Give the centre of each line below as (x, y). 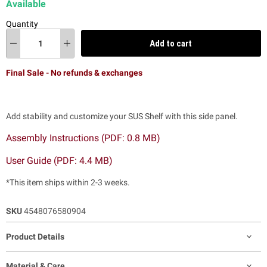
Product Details (35, 236)
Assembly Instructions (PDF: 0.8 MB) (83, 138)
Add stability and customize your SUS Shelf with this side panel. (122, 116)
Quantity (22, 24)
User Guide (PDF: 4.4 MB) (59, 160)
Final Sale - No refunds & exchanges (74, 72)
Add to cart (171, 43)
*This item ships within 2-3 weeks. (68, 182)
